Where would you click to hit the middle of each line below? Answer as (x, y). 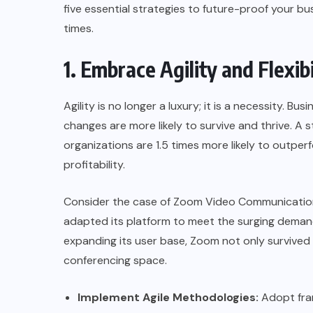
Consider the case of (118, 201)
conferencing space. (115, 260)
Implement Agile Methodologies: (168, 297)
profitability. (94, 164)
